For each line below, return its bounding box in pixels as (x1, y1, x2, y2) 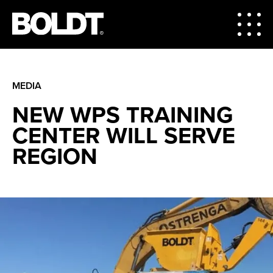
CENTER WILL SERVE (12, 121, 235, 150)
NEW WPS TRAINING (12, 101, 233, 129)
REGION (12, 142, 97, 171)
